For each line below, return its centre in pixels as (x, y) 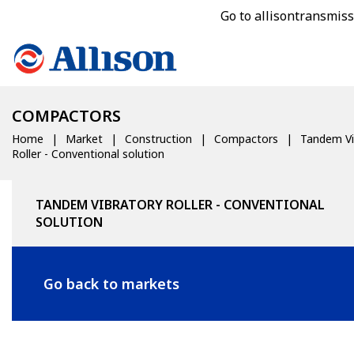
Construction (158, 139)
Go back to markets (111, 283)
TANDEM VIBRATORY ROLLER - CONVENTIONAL (180, 205)
